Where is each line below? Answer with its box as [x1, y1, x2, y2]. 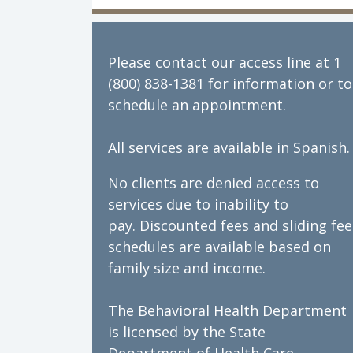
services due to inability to [108, 195, 288, 214]
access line [239, 53, 311, 72]
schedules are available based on [108, 237, 331, 256]
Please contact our [108, 53, 239, 72]
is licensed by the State [108, 322, 266, 341]
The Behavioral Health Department [108, 301, 347, 320]
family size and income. [108, 258, 266, 277]
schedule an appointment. [108, 95, 286, 114]
